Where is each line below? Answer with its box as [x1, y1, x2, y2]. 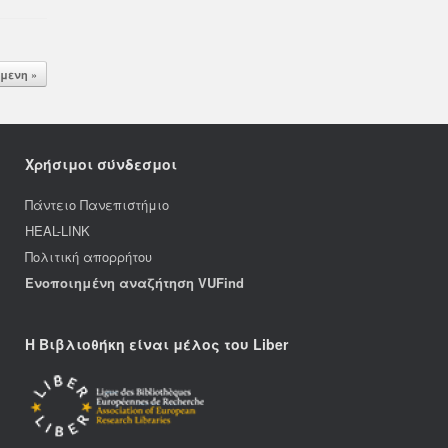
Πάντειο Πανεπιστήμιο [25, 195, 169, 214]
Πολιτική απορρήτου [25, 247, 152, 266]
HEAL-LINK [25, 221, 90, 240]
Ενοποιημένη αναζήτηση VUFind [25, 273, 244, 292]
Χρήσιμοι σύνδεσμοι [25, 154, 177, 174]
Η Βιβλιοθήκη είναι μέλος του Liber [25, 334, 288, 354]
